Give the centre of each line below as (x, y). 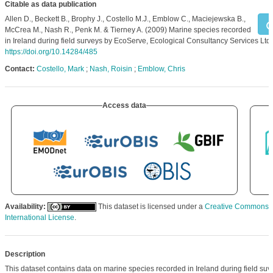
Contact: (19, 69)
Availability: (25, 207)
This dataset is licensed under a (150, 207)
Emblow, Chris (161, 69)
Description (25, 254)
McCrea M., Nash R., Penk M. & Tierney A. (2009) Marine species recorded (128, 30)
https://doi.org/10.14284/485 (51, 52)
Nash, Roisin (111, 69)
